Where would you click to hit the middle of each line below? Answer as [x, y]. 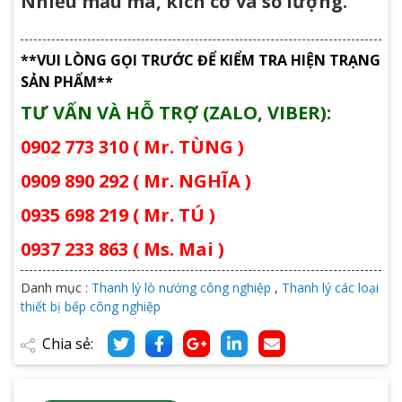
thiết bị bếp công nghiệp [91, 306]
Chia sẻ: [68, 343]
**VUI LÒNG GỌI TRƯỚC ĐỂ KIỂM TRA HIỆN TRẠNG [201, 60]
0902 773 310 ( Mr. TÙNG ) [132, 146]
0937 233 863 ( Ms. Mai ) [122, 249]
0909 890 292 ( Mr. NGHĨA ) [136, 180]
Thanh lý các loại [330, 287]
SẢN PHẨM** [67, 81]
